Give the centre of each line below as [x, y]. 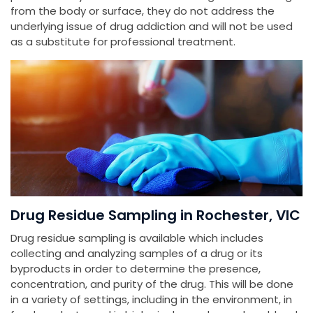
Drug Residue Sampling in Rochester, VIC [155, 216]
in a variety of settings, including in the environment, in [151, 300]
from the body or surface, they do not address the [143, 11]
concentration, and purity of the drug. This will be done [152, 284]
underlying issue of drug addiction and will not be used [152, 27]
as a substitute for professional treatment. [123, 42]
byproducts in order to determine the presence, [136, 269]
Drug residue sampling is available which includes [137, 238]
